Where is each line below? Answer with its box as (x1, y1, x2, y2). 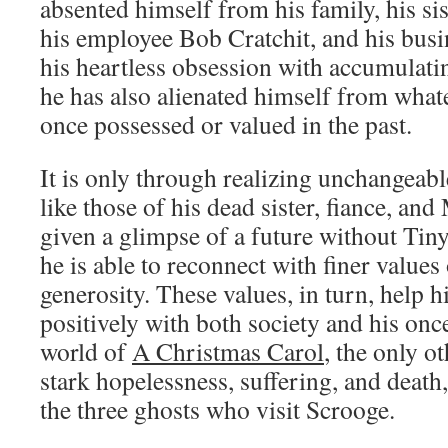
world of (40, 334, 132, 368)
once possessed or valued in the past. (40, 107, 412, 141)
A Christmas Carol (132, 334, 324, 368)
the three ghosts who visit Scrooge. (40, 392, 395, 426)
